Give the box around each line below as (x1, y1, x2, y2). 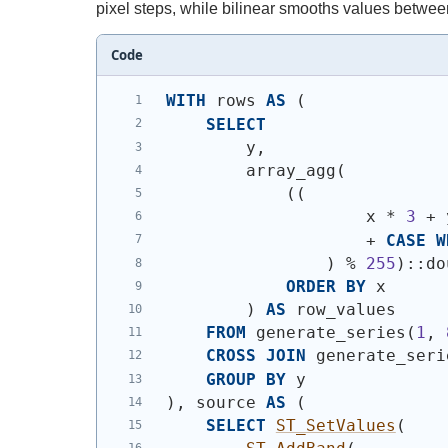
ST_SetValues (275, 416, 396, 436)
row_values (285, 300, 396, 320)
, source (175, 392, 266, 412)
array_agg (165, 160, 336, 180)
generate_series (245, 323, 406, 343)
